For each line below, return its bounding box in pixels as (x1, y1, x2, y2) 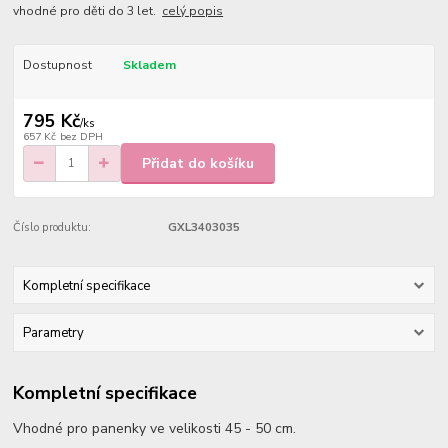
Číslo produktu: (13, 220, 92, 236)
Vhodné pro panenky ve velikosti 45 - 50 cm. (13, 419, 297, 439)
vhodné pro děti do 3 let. (13, 3, 163, 20)
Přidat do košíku (142, 153, 254, 173)
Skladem (122, 57, 176, 74)
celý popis (162, 3, 224, 20)
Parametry (22, 323, 84, 342)
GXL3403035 (167, 220, 240, 236)
